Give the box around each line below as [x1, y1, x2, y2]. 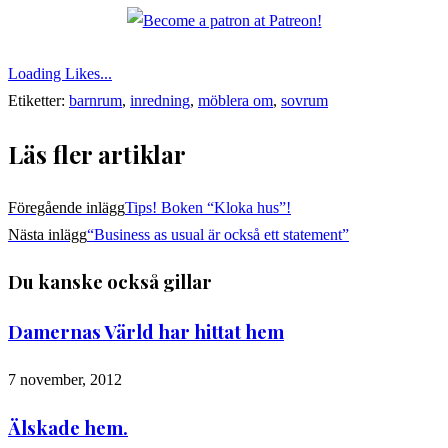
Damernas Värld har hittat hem [8, 319, 284, 345]
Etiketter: [8, 91, 69, 109]
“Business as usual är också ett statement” [87, 225, 349, 243]
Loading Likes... [8, 64, 112, 82]
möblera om [198, 91, 273, 109]
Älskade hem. [8, 414, 128, 440]
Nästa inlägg [8, 225, 87, 243]
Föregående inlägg [8, 198, 125, 216]
